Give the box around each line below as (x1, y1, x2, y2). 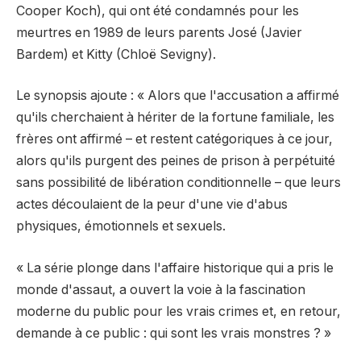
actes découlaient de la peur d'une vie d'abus (16, 197, 288, 213)
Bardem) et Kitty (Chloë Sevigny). (16, 46, 216, 62)
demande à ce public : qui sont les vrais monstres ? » (16, 325, 331, 341)
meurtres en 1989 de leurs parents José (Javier (16, 24, 302, 40)
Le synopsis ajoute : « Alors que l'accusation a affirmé (16, 88, 339, 104)
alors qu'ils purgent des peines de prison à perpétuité (16, 153, 335, 169)
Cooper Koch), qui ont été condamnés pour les (16, 2, 299, 19)
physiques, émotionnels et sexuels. (16, 218, 226, 234)
